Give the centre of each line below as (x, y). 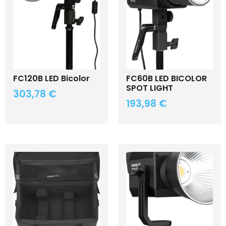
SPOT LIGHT (150, 88)
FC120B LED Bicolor (51, 78)
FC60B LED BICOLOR (166, 78)
